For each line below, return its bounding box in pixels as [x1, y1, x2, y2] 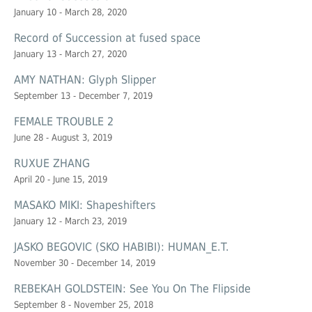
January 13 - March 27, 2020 [14, 49, 127, 60]
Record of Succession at [14, 31, 139, 45]
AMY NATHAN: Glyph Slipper [14, 73, 156, 87]
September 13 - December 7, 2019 [14, 91, 153, 102]
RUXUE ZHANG [14, 157, 90, 171]
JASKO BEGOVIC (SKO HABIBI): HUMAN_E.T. [14, 240, 229, 254]
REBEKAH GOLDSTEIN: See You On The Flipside [14, 282, 251, 296]
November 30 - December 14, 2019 [14, 258, 155, 269]
